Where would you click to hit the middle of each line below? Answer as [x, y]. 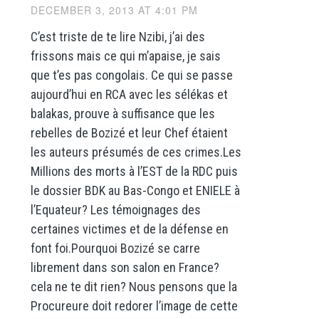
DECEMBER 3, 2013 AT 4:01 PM [114, 10]
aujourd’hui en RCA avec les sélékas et [129, 94]
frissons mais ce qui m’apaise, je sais [125, 56]
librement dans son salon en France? [125, 267]
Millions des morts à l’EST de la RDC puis [134, 171]
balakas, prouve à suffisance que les [122, 113]
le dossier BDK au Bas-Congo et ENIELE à [135, 190]
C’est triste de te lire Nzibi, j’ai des [117, 36]
